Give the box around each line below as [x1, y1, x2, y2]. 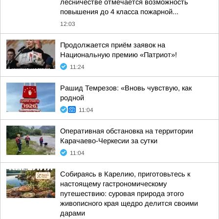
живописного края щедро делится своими [60, 199, 198, 207]
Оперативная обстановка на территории [60, 127, 193, 135]
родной [60, 94, 84, 102]
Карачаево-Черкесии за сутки [60, 137, 157, 145]
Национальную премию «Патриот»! [60, 51, 177, 59]
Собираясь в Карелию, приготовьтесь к [60, 170, 190, 178]
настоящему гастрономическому [60, 180, 167, 188]
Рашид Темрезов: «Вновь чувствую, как [60, 84, 192, 92]
